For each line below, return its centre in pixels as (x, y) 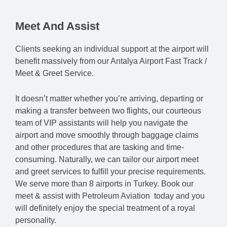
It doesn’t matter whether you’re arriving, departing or (109, 98)
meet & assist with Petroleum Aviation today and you (110, 196)
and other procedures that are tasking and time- (100, 147)
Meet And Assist (57, 26)
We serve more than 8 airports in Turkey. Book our (104, 183)
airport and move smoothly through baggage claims (107, 135)
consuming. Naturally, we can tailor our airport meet (107, 159)
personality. (36, 220)
